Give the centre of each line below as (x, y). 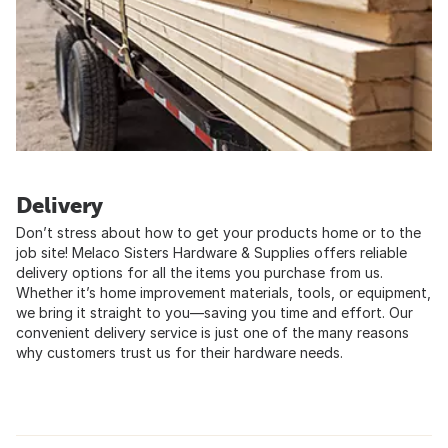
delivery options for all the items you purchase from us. (199, 272)
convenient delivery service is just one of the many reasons (212, 332)
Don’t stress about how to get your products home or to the (218, 232)
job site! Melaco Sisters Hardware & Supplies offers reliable (211, 252)
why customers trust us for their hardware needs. (179, 352)
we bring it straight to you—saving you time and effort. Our (214, 312)
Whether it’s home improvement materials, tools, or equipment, (223, 292)
